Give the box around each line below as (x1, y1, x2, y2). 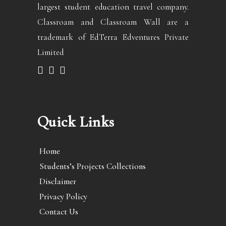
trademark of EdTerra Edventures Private (37, 32, 189, 43)
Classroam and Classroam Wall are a (37, 17, 189, 28)
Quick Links (37, 112, 115, 132)
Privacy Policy (39, 191, 87, 202)
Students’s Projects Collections (39, 161, 146, 172)
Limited (37, 47, 64, 58)
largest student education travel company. (37, 2, 189, 13)
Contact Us (39, 206, 78, 217)
